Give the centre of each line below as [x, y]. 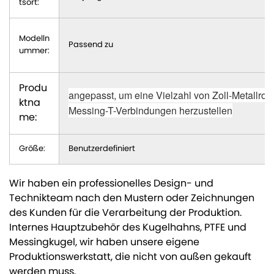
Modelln [34, 39]
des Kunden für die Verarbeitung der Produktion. [125, 213]
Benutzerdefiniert [102, 149]
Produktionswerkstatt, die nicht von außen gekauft [130, 257]
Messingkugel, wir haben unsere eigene [104, 243]
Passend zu [91, 45]
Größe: [32, 149]
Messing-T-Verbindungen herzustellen [150, 110]
